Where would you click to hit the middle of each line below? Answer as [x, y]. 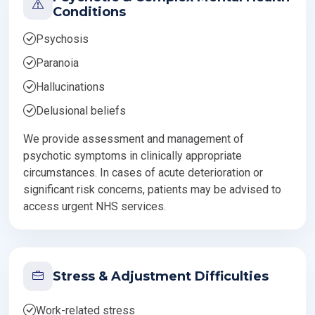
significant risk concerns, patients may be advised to [152, 189]
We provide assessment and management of [134, 139]
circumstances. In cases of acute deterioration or [143, 173]
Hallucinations [70, 87]
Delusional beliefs [81, 111]
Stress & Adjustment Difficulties [161, 276]
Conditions [89, 12]
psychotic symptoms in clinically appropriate [133, 156]
